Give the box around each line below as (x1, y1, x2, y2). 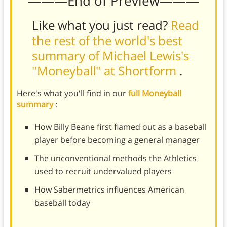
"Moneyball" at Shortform (31, 62, 179, 79)
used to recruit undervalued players (34, 165, 172, 177)
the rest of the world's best (31, 31, 182, 49)
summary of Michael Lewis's (31, 47, 189, 64)
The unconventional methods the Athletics (34, 152, 197, 164)
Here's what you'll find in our (16, 87, 128, 99)
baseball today (34, 197, 90, 208)
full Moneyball (128, 87, 181, 99)
